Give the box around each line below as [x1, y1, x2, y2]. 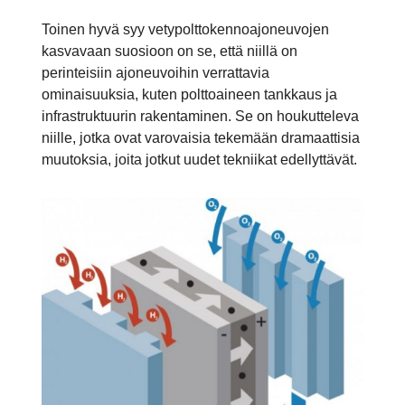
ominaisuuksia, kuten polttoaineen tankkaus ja [42, 86, 337, 102]
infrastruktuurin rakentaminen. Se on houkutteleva [42, 108, 359, 124]
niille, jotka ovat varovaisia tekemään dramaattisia [42, 129, 360, 146]
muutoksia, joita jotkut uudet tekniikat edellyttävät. [42, 151, 357, 167]
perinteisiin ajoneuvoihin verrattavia [42, 64, 269, 80]
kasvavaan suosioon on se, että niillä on [42, 42, 297, 59]
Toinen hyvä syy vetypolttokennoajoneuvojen [42, 21, 329, 37]
